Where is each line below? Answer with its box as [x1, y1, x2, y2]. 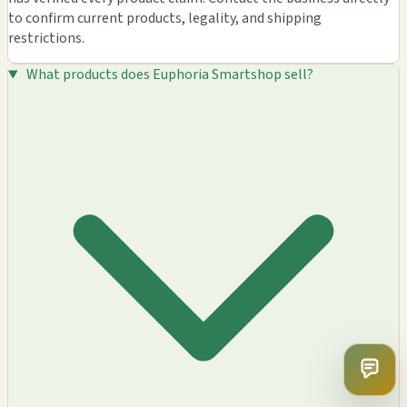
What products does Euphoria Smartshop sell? [25, 65, 313, 85]
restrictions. [8, 28, 84, 49]
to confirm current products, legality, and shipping [8, 8, 322, 29]
